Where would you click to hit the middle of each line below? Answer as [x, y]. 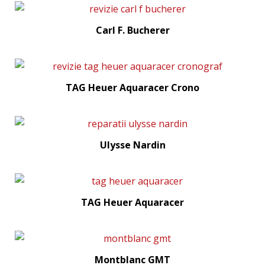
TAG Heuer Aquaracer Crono [132, 88]
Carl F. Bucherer [132, 30]
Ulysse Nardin [132, 145]
